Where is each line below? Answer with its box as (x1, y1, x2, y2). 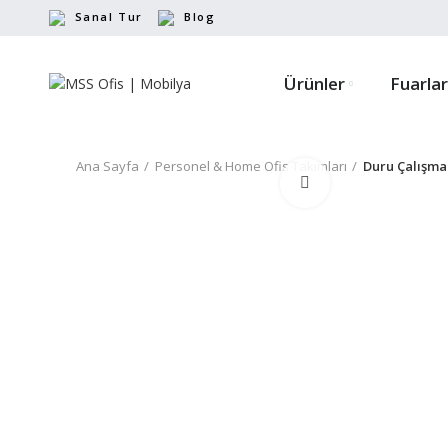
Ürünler (284, 72, 345, 95)
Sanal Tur (74, 8, 143, 24)
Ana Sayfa (76, 157, 139, 175)
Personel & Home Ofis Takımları (155, 157, 347, 175)
